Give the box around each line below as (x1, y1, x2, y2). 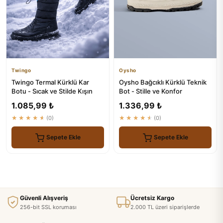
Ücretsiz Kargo (130, 194, 174, 202)
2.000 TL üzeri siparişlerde (130, 203, 200, 211)
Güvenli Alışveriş (20, 194, 68, 202)
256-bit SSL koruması (20, 203, 77, 211)
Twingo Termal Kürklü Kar (11, 78, 89, 86)
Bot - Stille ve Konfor (119, 87, 182, 95)
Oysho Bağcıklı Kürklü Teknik (119, 78, 207, 86)
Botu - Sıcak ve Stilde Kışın (11, 87, 93, 95)
